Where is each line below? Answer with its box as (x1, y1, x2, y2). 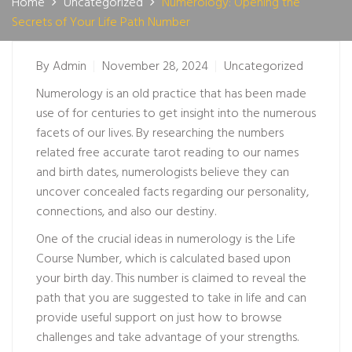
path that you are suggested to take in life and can (36, 288, 306, 309)
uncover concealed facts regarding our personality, (36, 182, 309, 203)
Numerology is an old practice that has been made (36, 84, 306, 104)
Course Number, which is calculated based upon (36, 249, 291, 269)
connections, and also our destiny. (36, 202, 216, 222)
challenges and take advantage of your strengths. (36, 328, 299, 348)
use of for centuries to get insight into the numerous (36, 104, 316, 124)
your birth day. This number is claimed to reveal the (36, 269, 306, 289)
